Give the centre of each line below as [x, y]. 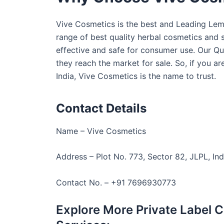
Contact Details [101, 108]
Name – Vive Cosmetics [101, 131]
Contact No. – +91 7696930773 [116, 183]
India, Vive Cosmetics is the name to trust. [136, 76]
